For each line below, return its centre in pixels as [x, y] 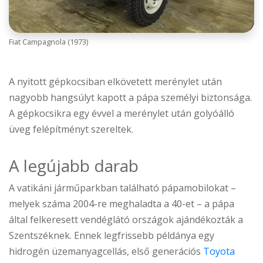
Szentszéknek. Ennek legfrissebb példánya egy [112, 236]
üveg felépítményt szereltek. [71, 129]
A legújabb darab [74, 166]
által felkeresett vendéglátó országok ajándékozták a [126, 220]
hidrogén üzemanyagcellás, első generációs [106, 252]
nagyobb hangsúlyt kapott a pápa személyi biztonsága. [130, 98]
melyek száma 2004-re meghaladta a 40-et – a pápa [122, 204]
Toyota [219, 252]
